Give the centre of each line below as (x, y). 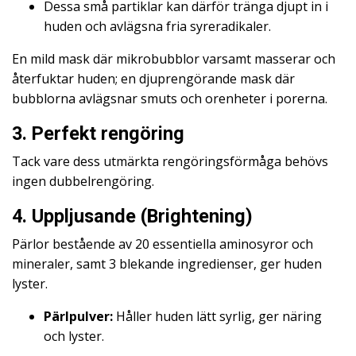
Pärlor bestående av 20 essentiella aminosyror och (163, 244)
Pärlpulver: (78, 316)
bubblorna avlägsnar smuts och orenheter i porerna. (170, 99)
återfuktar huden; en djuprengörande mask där (153, 79)
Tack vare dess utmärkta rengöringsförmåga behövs (170, 161)
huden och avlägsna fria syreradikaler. (157, 26)
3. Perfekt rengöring (98, 133)
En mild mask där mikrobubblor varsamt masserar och (174, 59)
